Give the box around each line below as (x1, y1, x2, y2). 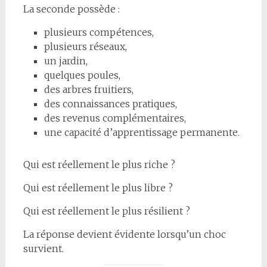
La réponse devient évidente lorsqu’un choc (23, 228, 226, 240)
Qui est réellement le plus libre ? (23, 181, 173, 194)
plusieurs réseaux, (44, 40, 127, 52)
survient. (23, 242, 64, 254)
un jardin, (44, 54, 88, 67)
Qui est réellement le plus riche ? (23, 158, 175, 170)
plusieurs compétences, (44, 26, 154, 38)
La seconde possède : (23, 2, 120, 15)
